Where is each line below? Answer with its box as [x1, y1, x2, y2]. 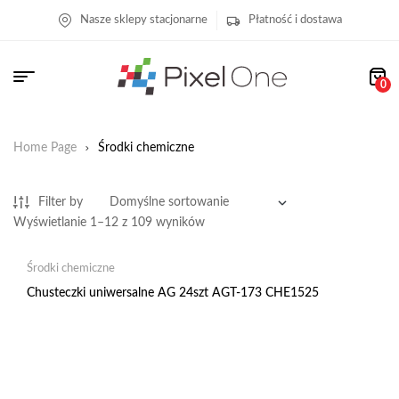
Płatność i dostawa [248, 13, 342, 26]
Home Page [13, 142, 77, 154]
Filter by [38, 196, 83, 209]
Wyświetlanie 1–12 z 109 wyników [13, 216, 205, 230]
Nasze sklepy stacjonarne [79, 13, 208, 26]
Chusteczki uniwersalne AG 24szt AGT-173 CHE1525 [27, 287, 319, 300]
